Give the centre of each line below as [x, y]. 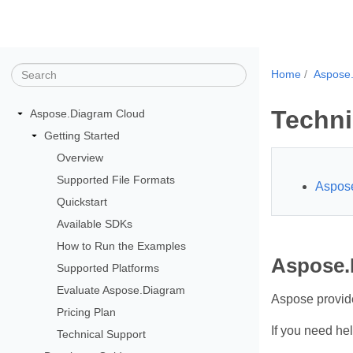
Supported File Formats [116, 179]
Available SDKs [95, 223]
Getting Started [82, 135]
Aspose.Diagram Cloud [87, 113]
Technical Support [102, 334]
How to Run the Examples [122, 245]
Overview [80, 157]
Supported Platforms [108, 268]
